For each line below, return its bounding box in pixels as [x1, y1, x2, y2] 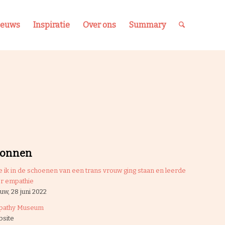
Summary [129, 20, 166, 30]
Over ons [82, 20, 116, 30]
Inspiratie [33, 20, 70, 30]
